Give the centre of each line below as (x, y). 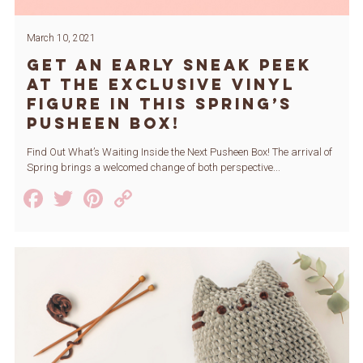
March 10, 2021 (61, 38)
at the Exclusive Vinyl (160, 84)
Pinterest (156, 198)
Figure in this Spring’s (159, 103)
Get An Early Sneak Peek (169, 64)
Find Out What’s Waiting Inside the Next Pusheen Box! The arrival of (179, 152)
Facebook (100, 198)
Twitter (115, 198)
